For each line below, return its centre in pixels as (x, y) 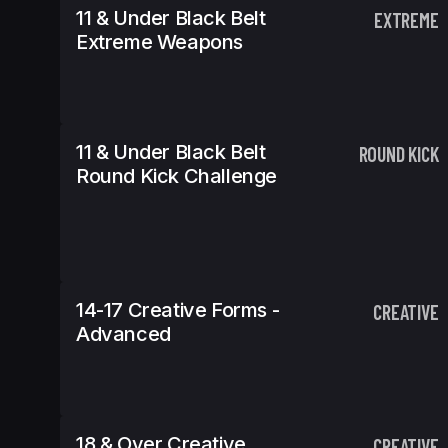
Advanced (123, 334)
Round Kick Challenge (177, 176)
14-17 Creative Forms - (178, 310)
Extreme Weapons (160, 42)
